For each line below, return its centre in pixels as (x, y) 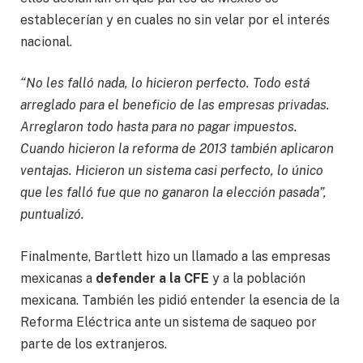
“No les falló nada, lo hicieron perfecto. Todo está (165, 83)
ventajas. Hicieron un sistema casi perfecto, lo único (172, 171)
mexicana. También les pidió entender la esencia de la (180, 300)
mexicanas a (58, 278)
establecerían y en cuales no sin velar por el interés (175, 19)
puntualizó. (52, 215)
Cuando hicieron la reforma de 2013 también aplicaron (177, 149)
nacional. (46, 41)
